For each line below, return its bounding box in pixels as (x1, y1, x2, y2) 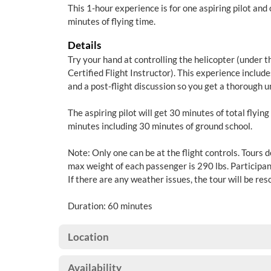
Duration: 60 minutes (68, 200, 154, 211)
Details (68, 39, 101, 51)
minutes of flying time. (68, 16, 155, 27)
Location (68, 230, 109, 243)
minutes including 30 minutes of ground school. (68, 120, 252, 131)
